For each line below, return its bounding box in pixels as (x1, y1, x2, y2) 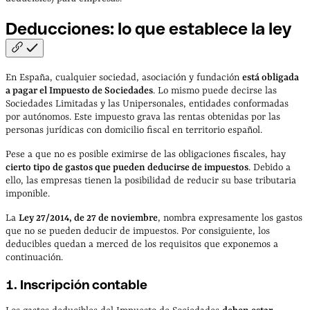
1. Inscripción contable (6, 277, 147, 292)
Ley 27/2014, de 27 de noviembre (19, 212, 158, 224)
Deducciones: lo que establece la (6, 19, 268, 38)
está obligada (242, 71, 299, 83)
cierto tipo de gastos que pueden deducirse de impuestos (6, 161, 248, 173)
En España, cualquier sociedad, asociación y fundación (6, 71, 242, 83)
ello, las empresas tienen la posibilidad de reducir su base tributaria (6, 174, 296, 186)
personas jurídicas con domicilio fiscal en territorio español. (6, 124, 262, 136)
